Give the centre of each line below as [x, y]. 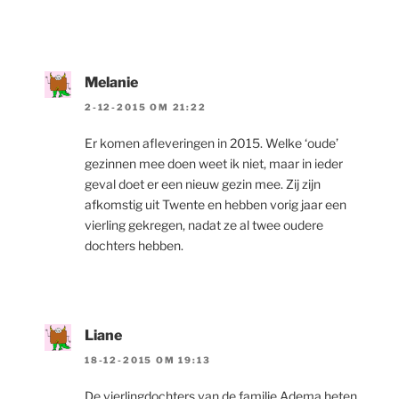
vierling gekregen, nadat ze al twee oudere [204, 224]
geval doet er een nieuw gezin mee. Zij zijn [203, 183]
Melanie [111, 82]
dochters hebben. [134, 245]
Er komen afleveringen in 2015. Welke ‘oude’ [212, 142]
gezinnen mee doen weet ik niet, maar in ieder [214, 163]
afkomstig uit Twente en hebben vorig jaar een [216, 204]
